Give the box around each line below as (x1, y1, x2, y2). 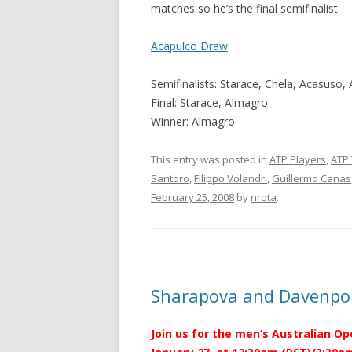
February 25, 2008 (151, 190, 234, 204)
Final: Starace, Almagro (151, 95, 268, 110)
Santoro (151, 171, 189, 185)
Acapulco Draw (151, 38, 228, 53)
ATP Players (269, 152, 326, 167)
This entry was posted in (151, 152, 269, 167)
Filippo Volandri (194, 171, 267, 185)
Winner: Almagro (151, 114, 235, 129)
